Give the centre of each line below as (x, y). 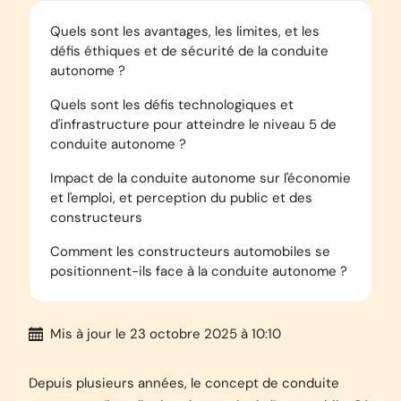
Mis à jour (81, 334)
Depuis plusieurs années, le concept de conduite (184, 383)
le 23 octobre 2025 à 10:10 (198, 334)
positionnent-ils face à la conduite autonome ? (199, 271)
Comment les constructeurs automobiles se (190, 252)
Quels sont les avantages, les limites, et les (185, 31)
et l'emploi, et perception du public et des (181, 198)
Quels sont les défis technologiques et (172, 105)
